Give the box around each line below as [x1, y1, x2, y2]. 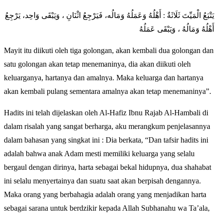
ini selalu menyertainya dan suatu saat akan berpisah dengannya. [4, 176, 201, 185]
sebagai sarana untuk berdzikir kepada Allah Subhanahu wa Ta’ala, [4, 203, 210, 212]
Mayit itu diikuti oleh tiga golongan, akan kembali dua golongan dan [4, 46, 214, 54]
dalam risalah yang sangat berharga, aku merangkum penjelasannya [4, 122, 210, 130]
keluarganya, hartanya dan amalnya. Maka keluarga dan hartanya [4, 73, 203, 82]
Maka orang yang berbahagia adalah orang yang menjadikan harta [4, 190, 206, 199]
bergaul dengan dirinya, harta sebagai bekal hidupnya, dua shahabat [4, 163, 211, 171]
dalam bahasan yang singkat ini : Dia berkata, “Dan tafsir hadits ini [4, 135, 208, 144]
